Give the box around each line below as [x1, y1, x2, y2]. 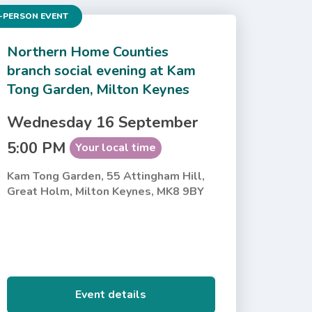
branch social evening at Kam [6, 61, 196, 80]
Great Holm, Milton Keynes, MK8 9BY [6, 183, 204, 199]
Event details [75, 286, 147, 302]
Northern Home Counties [6, 42, 169, 61]
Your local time [75, 139, 156, 155]
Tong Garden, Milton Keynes [6, 79, 189, 99]
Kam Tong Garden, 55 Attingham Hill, [6, 168, 205, 184]
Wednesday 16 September [6, 111, 198, 133]
